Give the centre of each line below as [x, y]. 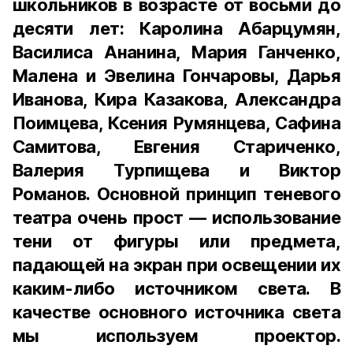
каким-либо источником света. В [176, 288]
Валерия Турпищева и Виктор [176, 170]
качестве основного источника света [176, 312]
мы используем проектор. [176, 336]
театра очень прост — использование [176, 217]
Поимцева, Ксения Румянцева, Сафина [176, 123]
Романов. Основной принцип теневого [176, 194]
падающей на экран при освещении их [176, 265]
